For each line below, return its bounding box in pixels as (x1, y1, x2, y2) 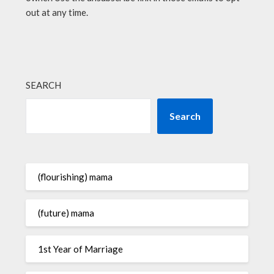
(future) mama (38, 207, 95, 218)
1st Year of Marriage (38, 243, 124, 254)
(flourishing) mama (38, 171, 113, 182)
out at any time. (26, 7, 89, 18)
